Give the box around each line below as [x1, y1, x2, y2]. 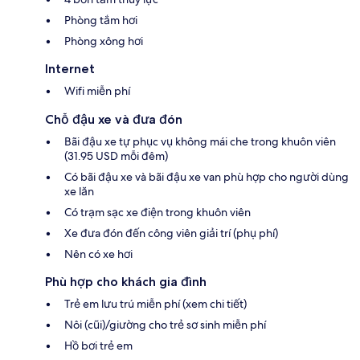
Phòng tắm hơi [64, 12, 137, 27]
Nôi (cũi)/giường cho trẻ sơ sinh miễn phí [64, 317, 266, 332]
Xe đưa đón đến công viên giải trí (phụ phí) [64, 225, 278, 240]
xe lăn [64, 183, 94, 198]
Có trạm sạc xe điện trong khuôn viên [64, 204, 251, 219]
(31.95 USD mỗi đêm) [64, 148, 168, 163]
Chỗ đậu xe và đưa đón [45, 111, 182, 127]
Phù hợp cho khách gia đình [45, 273, 207, 289]
